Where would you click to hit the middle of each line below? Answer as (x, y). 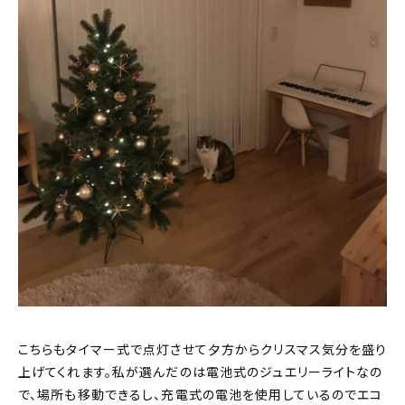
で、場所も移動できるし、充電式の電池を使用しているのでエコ (201, 395)
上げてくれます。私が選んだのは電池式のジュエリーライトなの (201, 372)
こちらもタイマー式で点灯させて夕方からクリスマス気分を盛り (203, 349)
